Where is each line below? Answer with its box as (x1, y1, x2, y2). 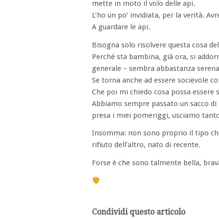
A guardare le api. (92, 22, 150, 31)
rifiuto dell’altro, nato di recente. (92, 140, 200, 150)
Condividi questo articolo (92, 207, 185, 217)
